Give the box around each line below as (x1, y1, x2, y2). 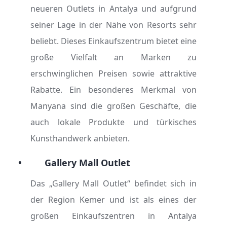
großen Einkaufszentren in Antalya (30, 210, 197, 221)
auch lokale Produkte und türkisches (30, 117, 197, 128)
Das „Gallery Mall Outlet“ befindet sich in (30, 178, 197, 189)
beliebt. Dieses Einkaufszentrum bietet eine (30, 35, 197, 47)
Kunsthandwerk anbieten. (30, 133, 130, 144)
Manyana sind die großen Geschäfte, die (30, 100, 197, 111)
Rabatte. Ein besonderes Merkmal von (30, 84, 197, 95)
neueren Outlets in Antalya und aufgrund (30, 3, 197, 14)
